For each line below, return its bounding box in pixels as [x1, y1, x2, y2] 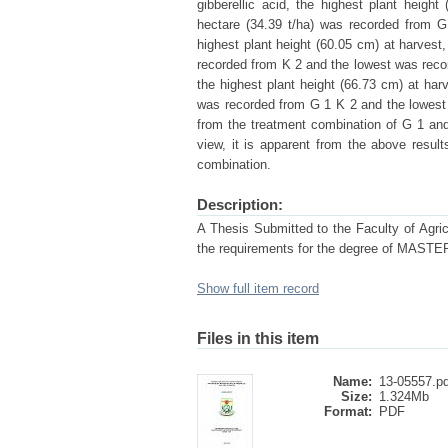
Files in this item [197, 330, 319, 347]
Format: [324, 404, 372, 419]
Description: [197, 196, 283, 213]
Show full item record [197, 281, 319, 296]
